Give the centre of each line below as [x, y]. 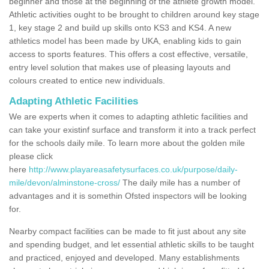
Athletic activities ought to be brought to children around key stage [134, 14]
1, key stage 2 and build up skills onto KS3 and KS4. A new [120, 27]
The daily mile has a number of [180, 182]
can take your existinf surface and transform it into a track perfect [132, 129]
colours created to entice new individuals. [88, 80]
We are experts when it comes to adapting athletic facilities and [128, 116]
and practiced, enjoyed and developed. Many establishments [124, 257]
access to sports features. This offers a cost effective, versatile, [128, 54]
